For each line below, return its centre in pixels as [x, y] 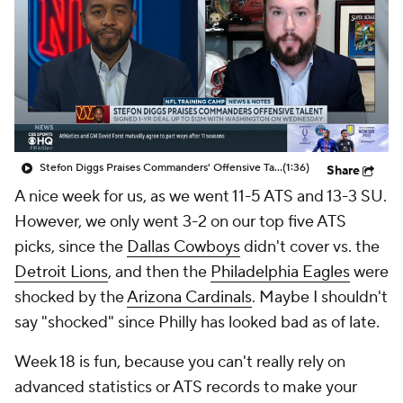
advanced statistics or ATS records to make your [186, 387]
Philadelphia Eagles [280, 272]
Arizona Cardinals [189, 297]
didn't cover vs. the [310, 247]
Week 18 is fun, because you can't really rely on [180, 362]
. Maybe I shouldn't [320, 297]
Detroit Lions [61, 272]
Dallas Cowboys [184, 247]
